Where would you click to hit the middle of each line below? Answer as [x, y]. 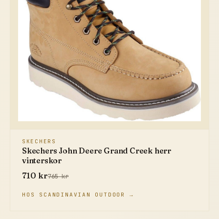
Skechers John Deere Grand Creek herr [97, 151]
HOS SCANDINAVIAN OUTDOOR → [78, 195]
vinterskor [42, 161]
